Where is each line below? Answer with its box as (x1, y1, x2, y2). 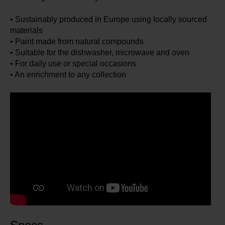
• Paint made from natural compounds (10, 37, 144, 46)
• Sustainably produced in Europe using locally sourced (10, 15, 207, 24)
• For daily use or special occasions (10, 59, 136, 68)
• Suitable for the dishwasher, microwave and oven (10, 48, 189, 57)
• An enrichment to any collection (10, 70, 126, 79)
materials (10, 26, 43, 35)
